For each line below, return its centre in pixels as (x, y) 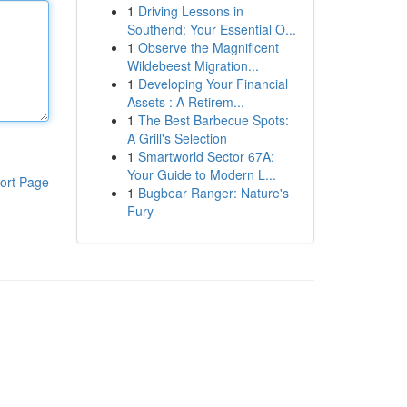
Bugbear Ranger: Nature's (213, 193)
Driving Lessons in (190, 11)
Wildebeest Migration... (193, 65)
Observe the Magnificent (208, 47)
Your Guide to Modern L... (201, 174)
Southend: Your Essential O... (211, 29)
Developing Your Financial (213, 84)
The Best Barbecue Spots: (213, 120)
